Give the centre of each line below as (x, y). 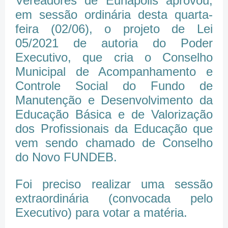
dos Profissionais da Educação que (114, 128)
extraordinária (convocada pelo (114, 198)
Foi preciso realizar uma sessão (114, 184)
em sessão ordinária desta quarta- (114, 14)
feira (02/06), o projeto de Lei (114, 28)
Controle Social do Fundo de (114, 85)
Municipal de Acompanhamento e (114, 71)
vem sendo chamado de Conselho (114, 142)
